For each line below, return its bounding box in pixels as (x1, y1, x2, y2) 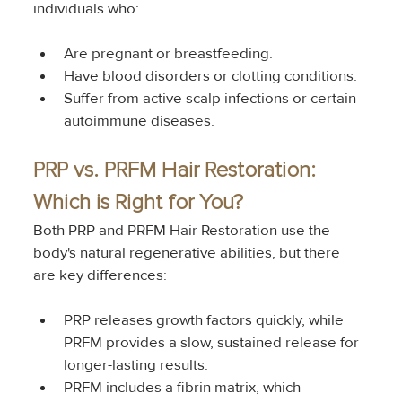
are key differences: (32, 265, 167, 284)
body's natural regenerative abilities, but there (32, 242, 344, 262)
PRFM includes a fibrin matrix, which (63, 377, 304, 397)
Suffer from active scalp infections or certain (63, 88, 360, 108)
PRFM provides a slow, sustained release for (63, 332, 363, 352)
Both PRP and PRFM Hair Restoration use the (32, 220, 334, 240)
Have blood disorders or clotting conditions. (63, 66, 357, 85)
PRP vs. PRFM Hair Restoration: (32, 159, 321, 181)
